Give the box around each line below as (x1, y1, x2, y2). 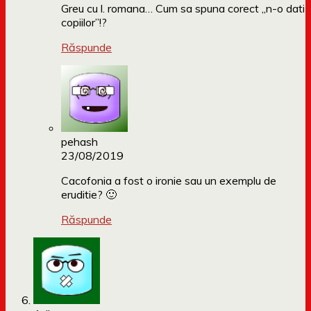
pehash (61, 135, 98, 149)
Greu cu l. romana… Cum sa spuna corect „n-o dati (61, 1, 305, 16)
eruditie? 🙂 (61, 187, 117, 202)
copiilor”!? (61, 15, 107, 30)
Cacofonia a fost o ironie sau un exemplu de (61, 174, 276, 188)
